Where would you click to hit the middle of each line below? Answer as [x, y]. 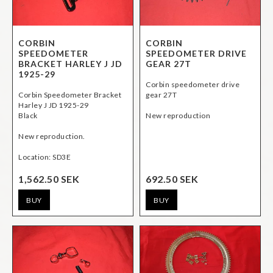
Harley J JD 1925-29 [54, 105]
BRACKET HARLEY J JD [70, 64]
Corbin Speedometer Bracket [70, 95]
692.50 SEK [172, 179]
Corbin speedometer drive [193, 85]
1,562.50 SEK [49, 179]
